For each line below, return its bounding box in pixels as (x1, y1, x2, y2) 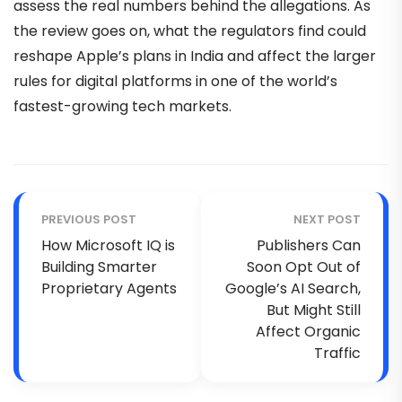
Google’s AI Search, (225, 277, 361, 299)
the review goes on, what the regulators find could (13, 20, 366, 41)
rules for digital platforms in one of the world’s (13, 70, 337, 92)
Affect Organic (256, 320, 361, 342)
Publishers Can (257, 234, 361, 256)
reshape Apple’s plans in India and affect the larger (13, 45, 376, 66)
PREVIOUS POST (41, 210, 136, 228)
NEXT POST (293, 210, 361, 228)
